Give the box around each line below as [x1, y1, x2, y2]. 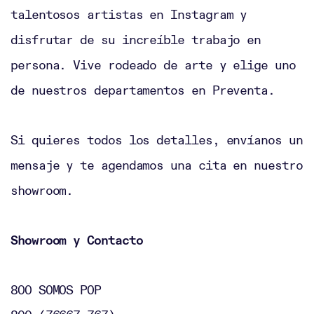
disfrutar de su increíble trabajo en [11, 31, 261, 48]
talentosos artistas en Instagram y [11, 6, 247, 22]
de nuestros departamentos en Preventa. [11, 81, 282, 98]
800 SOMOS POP [11, 281, 101, 298]
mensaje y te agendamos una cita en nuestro [11, 156, 303, 173]
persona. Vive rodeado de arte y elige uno [11, 56, 296, 73]
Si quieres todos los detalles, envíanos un [11, 131, 303, 148]
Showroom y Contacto [11, 231, 143, 248]
